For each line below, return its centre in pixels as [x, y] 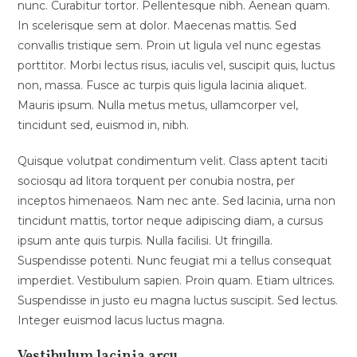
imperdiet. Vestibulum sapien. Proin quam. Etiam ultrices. [177, 280]
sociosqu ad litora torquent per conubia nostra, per [157, 180]
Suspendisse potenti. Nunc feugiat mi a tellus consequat [175, 260]
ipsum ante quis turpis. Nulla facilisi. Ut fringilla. [145, 240]
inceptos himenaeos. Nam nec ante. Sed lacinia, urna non [177, 200]
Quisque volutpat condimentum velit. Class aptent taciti [173, 161]
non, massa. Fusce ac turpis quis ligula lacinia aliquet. [163, 85]
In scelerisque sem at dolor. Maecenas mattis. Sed [157, 25]
